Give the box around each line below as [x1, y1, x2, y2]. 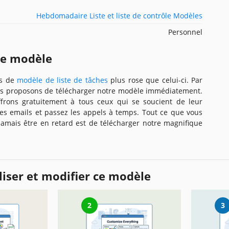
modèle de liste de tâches [17, 75, 108, 85]
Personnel [168, 27, 202, 37]
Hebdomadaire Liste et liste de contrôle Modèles [36, 10, 202, 20]
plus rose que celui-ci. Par [107, 75, 203, 85]
